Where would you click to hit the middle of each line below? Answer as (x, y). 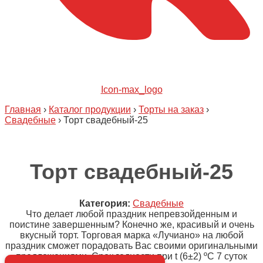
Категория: (105, 203)
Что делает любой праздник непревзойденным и (131, 214)
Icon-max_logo (131, 89)
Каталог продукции (90, 109)
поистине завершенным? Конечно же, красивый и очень (131, 224)
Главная (23, 109)
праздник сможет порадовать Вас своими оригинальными (131, 245)
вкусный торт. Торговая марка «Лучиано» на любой (131, 235)
